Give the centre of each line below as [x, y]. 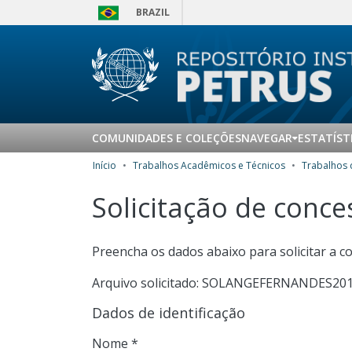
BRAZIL [153, 12]
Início [104, 165]
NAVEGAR [267, 138]
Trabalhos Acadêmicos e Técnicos [209, 165]
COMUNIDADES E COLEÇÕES [167, 138]
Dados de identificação [169, 313]
